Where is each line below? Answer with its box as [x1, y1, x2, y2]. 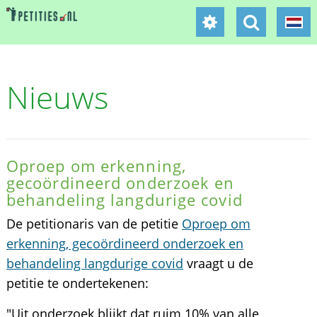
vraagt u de [183, 255, 253, 272]
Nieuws [6, 76, 109, 118]
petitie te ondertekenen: [6, 275, 149, 292]
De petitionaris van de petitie [6, 215, 182, 232]
